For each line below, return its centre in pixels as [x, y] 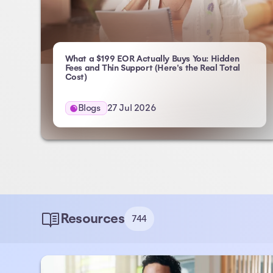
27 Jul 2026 [132, 108]
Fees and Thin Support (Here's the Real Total [153, 68]
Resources [92, 218]
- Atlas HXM [110, 76]
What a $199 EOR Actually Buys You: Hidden [152, 59]
